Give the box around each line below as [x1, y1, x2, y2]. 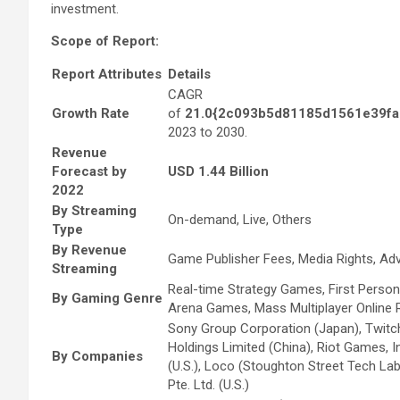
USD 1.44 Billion [168, 162, 269, 179]
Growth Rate [52, 104, 129, 121]
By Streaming [52, 202, 137, 219]
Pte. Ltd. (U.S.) [168, 376, 249, 393]
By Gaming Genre [52, 289, 162, 306]
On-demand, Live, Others [168, 211, 312, 228]
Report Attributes [52, 65, 162, 82]
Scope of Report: [51, 32, 159, 49]
